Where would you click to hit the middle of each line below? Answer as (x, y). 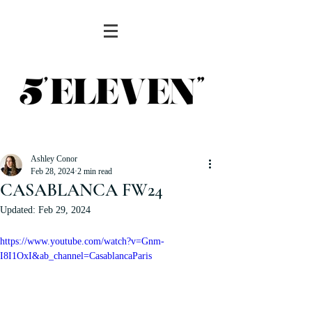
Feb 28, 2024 (53, 171)
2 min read (95, 171)
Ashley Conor (54, 159)
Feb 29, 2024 (64, 210)
